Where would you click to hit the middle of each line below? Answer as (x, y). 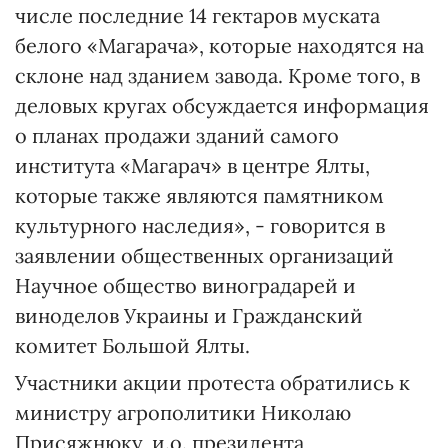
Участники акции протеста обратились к (212, 382)
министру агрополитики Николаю (183, 412)
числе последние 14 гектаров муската (197, 15)
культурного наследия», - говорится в (200, 225)
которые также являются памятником (199, 195)
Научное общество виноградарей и (185, 285)
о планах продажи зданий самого (177, 135)
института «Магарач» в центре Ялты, (192, 165)
